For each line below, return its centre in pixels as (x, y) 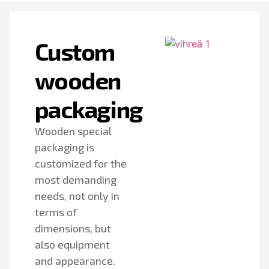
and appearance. (75, 260)
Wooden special (73, 131)
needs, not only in (77, 195)
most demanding (76, 179)
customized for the (81, 163)
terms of (56, 212)
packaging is (65, 147)
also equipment (72, 244)
